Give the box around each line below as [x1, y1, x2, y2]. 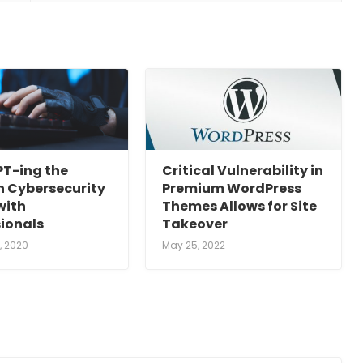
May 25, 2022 [162, 238, 226, 253]
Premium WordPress [162, 179, 302, 199]
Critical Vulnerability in [162, 161, 324, 181]
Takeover [162, 215, 228, 234]
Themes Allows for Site [162, 197, 318, 216]
